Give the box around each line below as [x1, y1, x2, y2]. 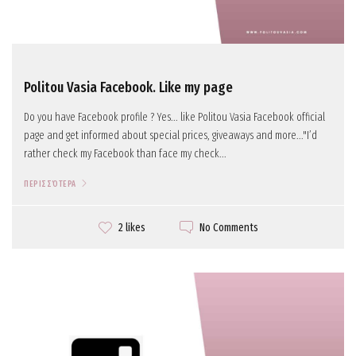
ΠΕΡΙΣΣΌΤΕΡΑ [24, 179, 76, 189]
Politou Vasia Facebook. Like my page [24, 78, 233, 96]
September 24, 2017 [69, 311, 150, 323]
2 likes [118, 221, 145, 235]
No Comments [199, 220, 258, 234]
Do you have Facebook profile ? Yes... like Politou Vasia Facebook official [24, 110, 325, 124]
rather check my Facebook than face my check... [24, 146, 226, 161]
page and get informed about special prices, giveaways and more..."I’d [24, 128, 317, 142]
